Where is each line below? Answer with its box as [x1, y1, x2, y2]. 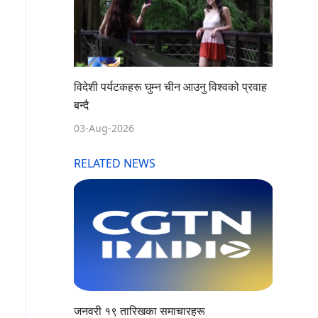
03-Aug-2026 [74, 121, 134, 136]
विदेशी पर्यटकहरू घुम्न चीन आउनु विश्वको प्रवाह [74, 79, 267, 95]
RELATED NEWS [74, 155, 155, 172]
